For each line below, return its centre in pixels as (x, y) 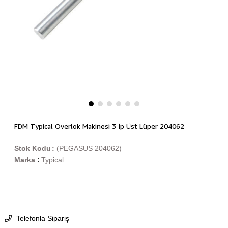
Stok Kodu (32, 148)
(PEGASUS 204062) (89, 148)
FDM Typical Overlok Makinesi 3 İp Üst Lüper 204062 (99, 126)
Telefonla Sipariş (41, 219)
